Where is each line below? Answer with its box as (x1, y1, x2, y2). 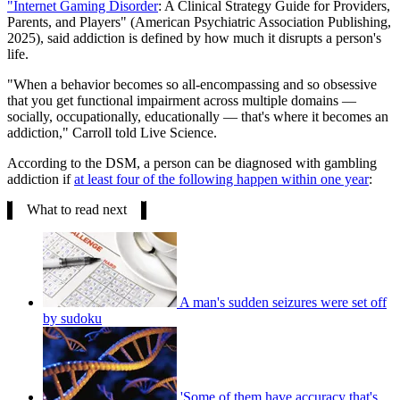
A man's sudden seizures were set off (179, 294, 387, 310)
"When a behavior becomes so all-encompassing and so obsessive (7, 76, 377, 92)
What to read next (27, 201, 127, 217)
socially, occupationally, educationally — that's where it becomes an (7, 108, 388, 124)
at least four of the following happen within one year (74, 171, 369, 187)
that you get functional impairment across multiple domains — (7, 92, 356, 108)
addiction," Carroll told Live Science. (7, 124, 217, 140)
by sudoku (43, 310, 102, 326)
